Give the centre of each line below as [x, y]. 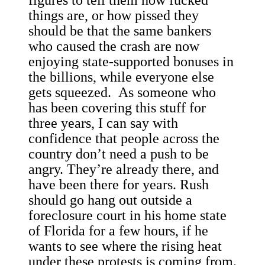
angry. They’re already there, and [124, 169]
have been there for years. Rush [119, 185]
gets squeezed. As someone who [122, 93]
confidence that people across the [124, 139]
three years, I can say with [103, 123]
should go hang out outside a [110, 200]
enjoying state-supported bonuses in [131, 62]
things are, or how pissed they [114, 16]
